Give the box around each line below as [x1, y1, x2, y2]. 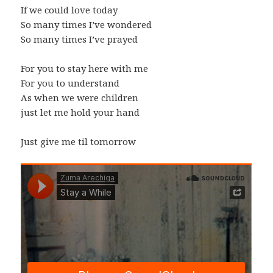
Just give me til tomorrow [21, 135, 136, 147]
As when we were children [21, 91, 139, 104]
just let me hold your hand [21, 105, 140, 118]
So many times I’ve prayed [21, 32, 138, 45]
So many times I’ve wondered [21, 18, 152, 30]
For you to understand [21, 76, 120, 89]
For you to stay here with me [21, 62, 149, 74]
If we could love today [21, 3, 118, 16]
